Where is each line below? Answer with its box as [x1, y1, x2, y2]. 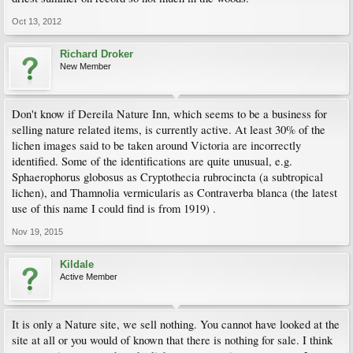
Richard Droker [60, 48, 133, 60]
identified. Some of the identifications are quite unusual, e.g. [12, 154, 292, 169]
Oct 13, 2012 [12, 17, 61, 26]
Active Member [60, 272, 117, 281]
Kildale [60, 258, 94, 270]
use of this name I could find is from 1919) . [12, 201, 216, 216]
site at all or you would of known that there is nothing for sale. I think [12, 333, 333, 347]
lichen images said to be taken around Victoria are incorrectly [12, 138, 301, 153]
